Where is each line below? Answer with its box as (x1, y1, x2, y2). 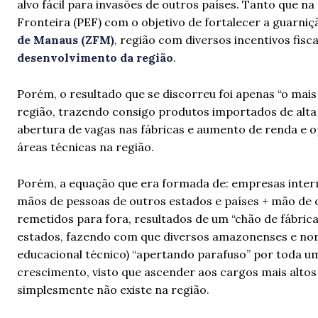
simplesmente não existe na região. (17, 283, 209, 297)
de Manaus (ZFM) (17, 33, 114, 47)
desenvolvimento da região (17, 50, 173, 65)
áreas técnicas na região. (17, 140, 154, 154)
